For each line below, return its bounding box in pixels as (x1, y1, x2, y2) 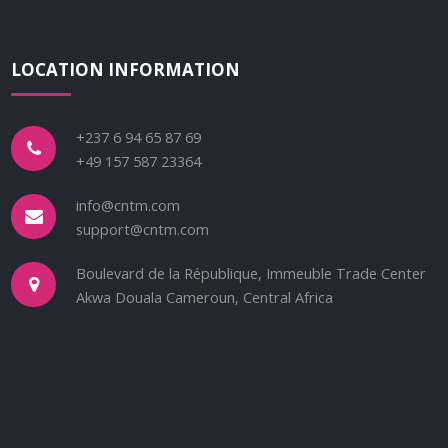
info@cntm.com (76, 196, 181, 216)
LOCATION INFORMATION (11, 58, 241, 82)
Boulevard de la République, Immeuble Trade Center (76, 264, 427, 284)
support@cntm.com (76, 220, 210, 240)
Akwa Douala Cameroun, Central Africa (76, 288, 334, 308)
